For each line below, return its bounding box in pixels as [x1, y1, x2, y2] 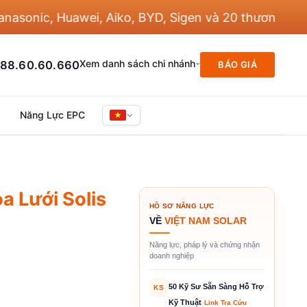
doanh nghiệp [149, 251, 194, 260]
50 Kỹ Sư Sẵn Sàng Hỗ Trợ [168, 282, 264, 291]
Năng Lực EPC [20, 109, 85, 121]
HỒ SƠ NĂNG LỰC [149, 201, 214, 210]
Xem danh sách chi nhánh [79, 58, 196, 70]
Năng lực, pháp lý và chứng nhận [149, 240, 260, 249]
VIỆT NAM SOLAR [164, 214, 247, 226]
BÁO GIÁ [218, 59, 257, 71]
